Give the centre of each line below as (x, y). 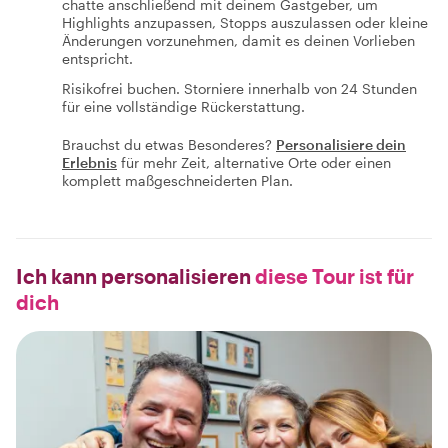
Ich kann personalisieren (133, 276)
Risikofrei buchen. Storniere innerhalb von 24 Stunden (239, 88)
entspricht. (97, 58)
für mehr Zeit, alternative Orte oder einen (256, 162)
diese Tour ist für (332, 276)
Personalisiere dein (341, 144)
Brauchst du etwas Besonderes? (167, 144)
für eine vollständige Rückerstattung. (183, 106)
